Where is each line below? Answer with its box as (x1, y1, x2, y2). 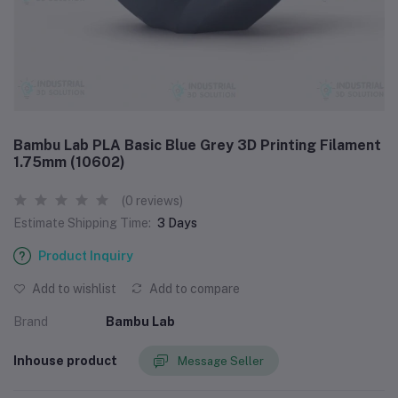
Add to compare (147, 282, 240, 296)
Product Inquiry (38, 249, 133, 263)
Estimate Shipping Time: (13, 216, 151, 230)
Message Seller (178, 354, 264, 368)
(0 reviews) (122, 194, 183, 208)
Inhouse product (13, 353, 117, 368)
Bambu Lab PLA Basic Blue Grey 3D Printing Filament (13, 137, 381, 154)
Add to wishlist (29, 282, 116, 296)
